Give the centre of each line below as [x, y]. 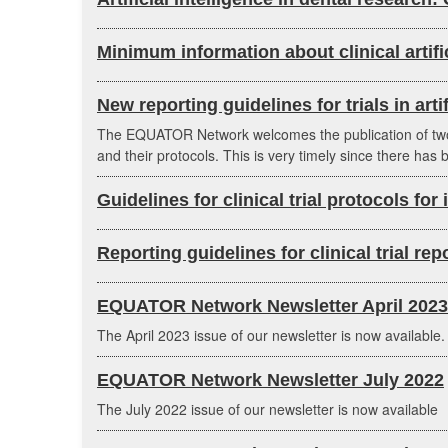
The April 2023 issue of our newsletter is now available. [271, 335]
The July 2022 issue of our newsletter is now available [267, 409]
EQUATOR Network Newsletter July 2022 [270, 380]
